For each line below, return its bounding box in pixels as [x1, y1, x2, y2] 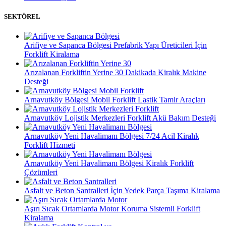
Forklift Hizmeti [24, 141, 75, 150]
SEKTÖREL [4, 12, 40, 20]
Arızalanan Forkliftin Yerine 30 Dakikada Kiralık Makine [24, 68, 206, 77]
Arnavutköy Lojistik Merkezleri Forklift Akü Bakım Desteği [24, 114, 216, 123]
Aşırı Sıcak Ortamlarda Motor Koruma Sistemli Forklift [24, 204, 200, 213]
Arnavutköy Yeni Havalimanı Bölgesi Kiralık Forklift [24, 159, 194, 168]
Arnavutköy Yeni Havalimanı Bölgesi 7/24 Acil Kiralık [24, 132, 199, 141]
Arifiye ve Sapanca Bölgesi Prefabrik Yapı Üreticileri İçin [24, 41, 207, 50]
